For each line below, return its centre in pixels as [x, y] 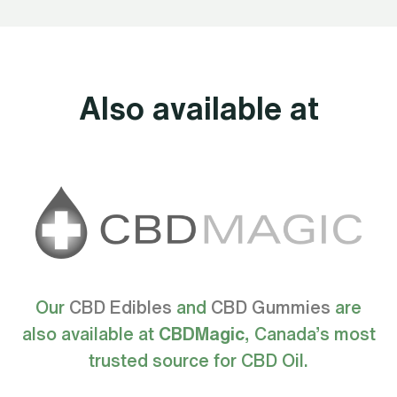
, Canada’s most [310, 333]
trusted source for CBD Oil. [198, 360]
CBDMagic [201, 333]
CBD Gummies [271, 307]
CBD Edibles [121, 307]
